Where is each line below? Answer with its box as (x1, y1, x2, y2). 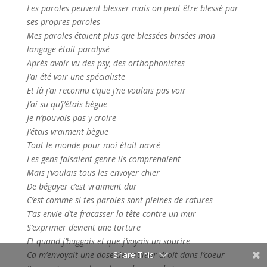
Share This (113, 249, 154, 260)
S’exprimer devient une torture (26, 221, 141, 233)
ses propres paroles (26, 15, 100, 27)
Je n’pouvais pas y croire (26, 111, 116, 123)
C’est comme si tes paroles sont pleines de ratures (26, 194, 213, 206)
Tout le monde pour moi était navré (26, 139, 160, 151)
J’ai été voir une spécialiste (26, 70, 125, 82)
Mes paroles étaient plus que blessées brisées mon (26, 29, 215, 41)
